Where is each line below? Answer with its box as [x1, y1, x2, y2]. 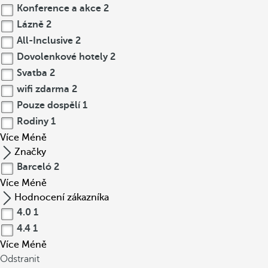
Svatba [14, 68, 50, 78]
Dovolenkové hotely [14, 51, 110, 62]
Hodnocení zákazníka [14, 192, 109, 203]
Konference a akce [14, 3, 103, 14]
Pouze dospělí [14, 100, 83, 111]
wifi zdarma [14, 84, 72, 95]
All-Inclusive [14, 35, 75, 46]
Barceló [14, 162, 54, 172]
